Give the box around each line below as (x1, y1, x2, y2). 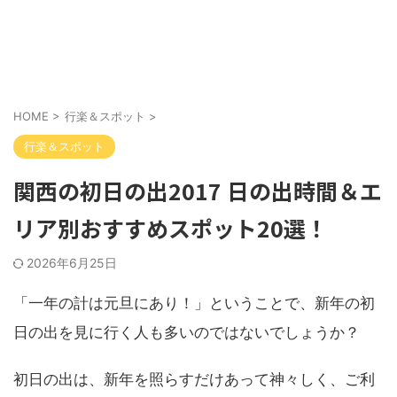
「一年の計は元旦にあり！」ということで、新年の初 (13, 294, 375, 312)
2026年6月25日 (27, 255, 117, 270)
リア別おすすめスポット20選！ (13, 212, 328, 244)
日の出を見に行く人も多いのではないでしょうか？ (13, 323, 360, 341)
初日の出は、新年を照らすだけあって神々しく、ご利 (13, 370, 375, 388)
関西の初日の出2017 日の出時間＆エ (13, 175, 382, 206)
